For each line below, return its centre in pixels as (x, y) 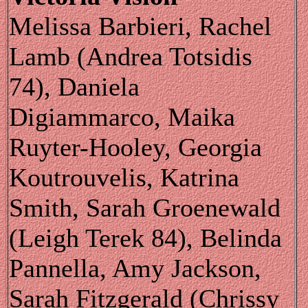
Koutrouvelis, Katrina (124, 177)
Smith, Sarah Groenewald (145, 207)
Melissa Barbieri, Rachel (140, 26)
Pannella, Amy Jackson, (135, 268)
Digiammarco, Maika (122, 117)
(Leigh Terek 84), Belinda (145, 238)
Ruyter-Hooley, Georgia (135, 147)
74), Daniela (74, 86)
